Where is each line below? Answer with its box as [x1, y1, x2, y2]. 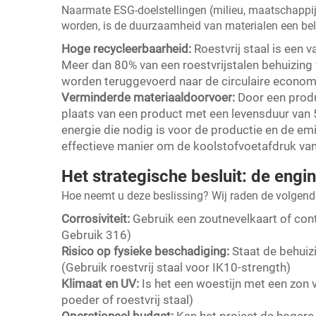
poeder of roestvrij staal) [61, 293, 193, 308]
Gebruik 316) [61, 228, 131, 243]
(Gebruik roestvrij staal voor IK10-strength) [61, 260, 291, 275]
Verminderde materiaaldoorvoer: [61, 90, 238, 105]
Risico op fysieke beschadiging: [61, 244, 232, 259]
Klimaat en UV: [61, 276, 142, 291]
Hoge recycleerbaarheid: [61, 42, 194, 56]
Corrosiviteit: [61, 212, 133, 226]
